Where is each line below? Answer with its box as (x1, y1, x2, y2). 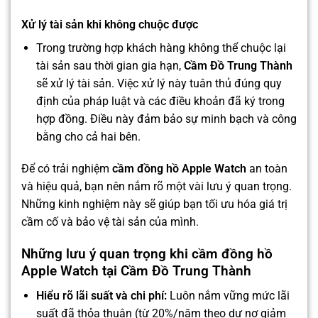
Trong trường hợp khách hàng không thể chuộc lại (35, 40, 286, 55)
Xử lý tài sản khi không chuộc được (21, 17, 198, 31)
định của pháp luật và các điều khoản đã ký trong (35, 94, 285, 108)
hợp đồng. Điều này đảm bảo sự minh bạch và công (35, 111, 297, 126)
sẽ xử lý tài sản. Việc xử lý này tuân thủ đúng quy (35, 76, 282, 90)
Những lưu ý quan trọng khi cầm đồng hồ (21, 246, 273, 263)
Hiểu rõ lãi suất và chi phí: (35, 288, 167, 302)
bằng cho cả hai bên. (35, 129, 141, 143)
